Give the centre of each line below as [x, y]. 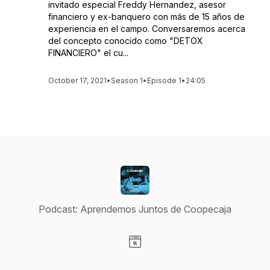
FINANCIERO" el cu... [88, 53]
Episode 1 [164, 80]
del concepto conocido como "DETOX [126, 41]
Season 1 [127, 80]
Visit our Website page [183, 254]
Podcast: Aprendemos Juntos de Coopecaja [135, 209]
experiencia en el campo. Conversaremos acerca [147, 29]
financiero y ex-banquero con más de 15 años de [146, 17]
